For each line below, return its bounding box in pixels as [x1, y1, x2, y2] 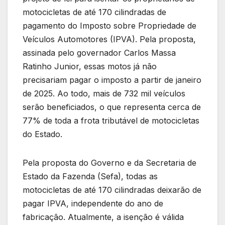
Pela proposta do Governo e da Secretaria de [23, 157, 196, 168]
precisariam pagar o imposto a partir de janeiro [23, 74, 201, 85]
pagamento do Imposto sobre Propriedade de [23, 20, 196, 31]
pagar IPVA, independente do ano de [23, 198, 163, 208]
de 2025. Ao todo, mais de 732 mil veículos [23, 88, 185, 98]
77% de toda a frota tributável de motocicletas [23, 115, 199, 126]
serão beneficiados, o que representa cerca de [23, 101, 201, 112]
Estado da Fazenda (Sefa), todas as [23, 171, 158, 181]
